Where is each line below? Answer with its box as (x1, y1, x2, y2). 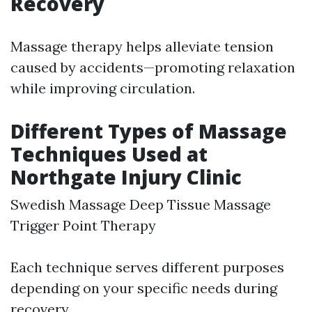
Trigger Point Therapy (10, 217, 156, 235)
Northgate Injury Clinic (10, 164, 242, 191)
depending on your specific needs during (10, 279, 277, 297)
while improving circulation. (10, 79, 195, 97)
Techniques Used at (10, 141, 208, 168)
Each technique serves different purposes (10, 258, 284, 276)
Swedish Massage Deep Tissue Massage (10, 196, 271, 214)
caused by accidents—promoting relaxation (10, 58, 295, 77)
